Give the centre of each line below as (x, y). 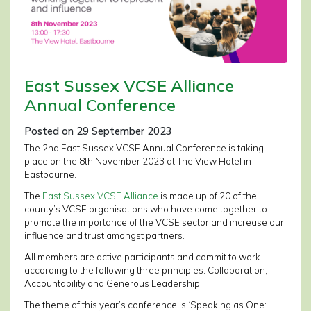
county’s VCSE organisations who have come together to (146, 209)
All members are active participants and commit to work (142, 257)
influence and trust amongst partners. (104, 236)
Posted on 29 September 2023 (98, 132)
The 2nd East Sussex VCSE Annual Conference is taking (144, 148)
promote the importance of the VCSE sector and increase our (154, 222)
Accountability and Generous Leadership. (113, 284)
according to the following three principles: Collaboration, (146, 270)
